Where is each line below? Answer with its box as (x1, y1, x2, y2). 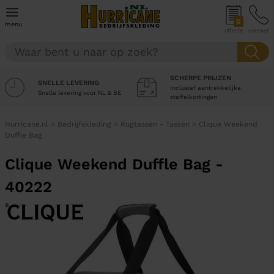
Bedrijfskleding (57, 120, 111, 128)
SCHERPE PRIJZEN (170, 74, 231, 82)
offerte (224, 28, 243, 34)
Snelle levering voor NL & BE (38, 89, 121, 96)
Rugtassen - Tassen (120, 120, 190, 128)
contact (248, 28, 269, 34)
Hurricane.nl (5, 120, 48, 128)
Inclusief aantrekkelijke (170, 84, 241, 91)
